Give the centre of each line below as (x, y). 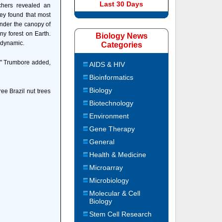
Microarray (106, 167)
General (102, 142)
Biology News (121, 36)
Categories (121, 45)
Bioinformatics (111, 77)
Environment (109, 116)
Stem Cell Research (121, 214)
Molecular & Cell (115, 193)
